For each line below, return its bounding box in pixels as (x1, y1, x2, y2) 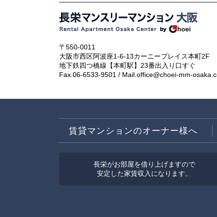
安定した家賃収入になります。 (97, 170, 192, 178)
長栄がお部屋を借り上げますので (93, 161, 195, 169)
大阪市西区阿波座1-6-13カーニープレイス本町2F (59, 52, 210, 61)
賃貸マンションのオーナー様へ (69, 126, 198, 136)
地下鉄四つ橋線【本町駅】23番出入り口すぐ (59, 62, 196, 70)
